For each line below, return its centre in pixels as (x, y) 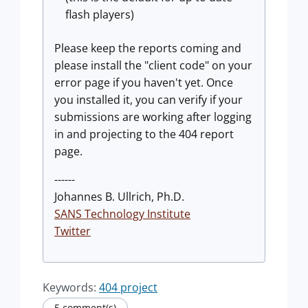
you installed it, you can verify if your (148, 100)
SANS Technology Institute (122, 214)
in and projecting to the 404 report (144, 134)
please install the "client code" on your (153, 65)
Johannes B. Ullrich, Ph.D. (119, 197)
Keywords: (71, 287)
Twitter (73, 231)
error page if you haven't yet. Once (144, 82)
